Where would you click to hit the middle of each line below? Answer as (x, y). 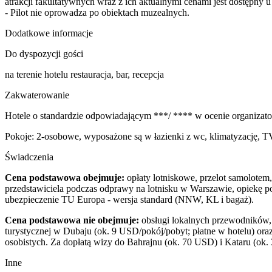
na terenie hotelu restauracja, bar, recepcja (84, 74)
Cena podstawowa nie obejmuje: (72, 220)
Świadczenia (29, 157)
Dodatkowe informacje (49, 33)
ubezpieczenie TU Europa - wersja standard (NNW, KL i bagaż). (129, 199)
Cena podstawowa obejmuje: (65, 178)
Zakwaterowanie (37, 95)
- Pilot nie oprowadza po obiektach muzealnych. (97, 12)
